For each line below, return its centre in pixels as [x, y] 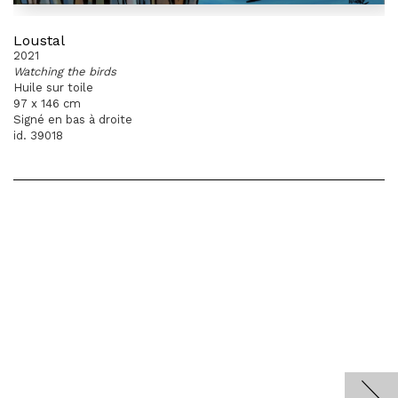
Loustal [39, 40]
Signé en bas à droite [73, 119]
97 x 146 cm [47, 103]
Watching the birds [65, 72]
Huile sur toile [53, 88]
